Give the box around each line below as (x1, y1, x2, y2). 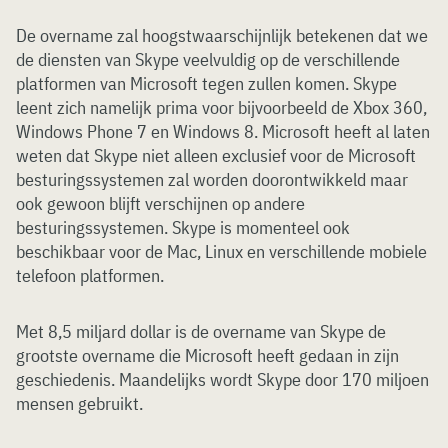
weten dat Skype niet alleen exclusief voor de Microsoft (16, 144, 416, 167)
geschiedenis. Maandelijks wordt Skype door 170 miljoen (16, 368, 429, 391)
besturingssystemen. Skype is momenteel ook (16, 216, 350, 239)
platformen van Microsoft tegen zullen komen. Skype (16, 72, 397, 95)
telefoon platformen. (16, 264, 164, 287)
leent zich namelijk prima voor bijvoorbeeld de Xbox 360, (16, 96, 427, 119)
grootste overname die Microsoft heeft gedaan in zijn (16, 344, 399, 367)
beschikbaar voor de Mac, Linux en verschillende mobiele (16, 240, 427, 263)
